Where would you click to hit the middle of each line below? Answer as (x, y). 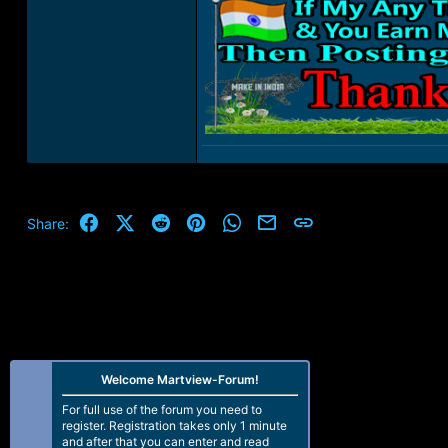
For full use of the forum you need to (162, 409)
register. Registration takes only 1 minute (174, 425)
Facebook (132, 220)
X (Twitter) (167, 220)
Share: (47, 223)
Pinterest (235, 220)
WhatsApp (275, 220)
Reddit (192, 220)
